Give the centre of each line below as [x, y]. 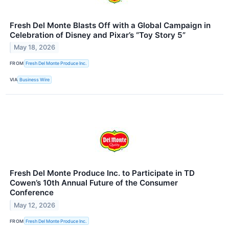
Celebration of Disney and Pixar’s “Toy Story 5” [98, 35]
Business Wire [35, 80]
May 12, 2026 [35, 205]
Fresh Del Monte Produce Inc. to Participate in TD [102, 173]
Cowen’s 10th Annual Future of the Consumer [94, 182]
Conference [32, 192]
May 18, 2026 [35, 48]
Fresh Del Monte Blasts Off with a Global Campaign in [110, 25]
